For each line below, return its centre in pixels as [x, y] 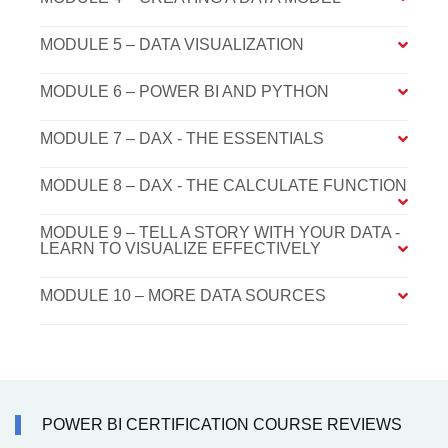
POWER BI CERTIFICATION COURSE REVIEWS [222, 425]
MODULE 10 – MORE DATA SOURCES [183, 296]
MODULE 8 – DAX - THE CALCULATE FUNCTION [223, 186]
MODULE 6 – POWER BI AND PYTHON [184, 92]
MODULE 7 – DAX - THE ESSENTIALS [182, 139]
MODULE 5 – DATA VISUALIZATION [172, 45]
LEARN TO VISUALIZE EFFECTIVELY [180, 249]
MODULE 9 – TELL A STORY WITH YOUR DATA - [220, 233]
